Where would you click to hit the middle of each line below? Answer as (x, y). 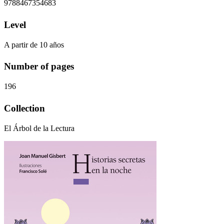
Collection (24, 108)
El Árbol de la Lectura (39, 128)
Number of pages (39, 66)
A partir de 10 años (34, 44)
